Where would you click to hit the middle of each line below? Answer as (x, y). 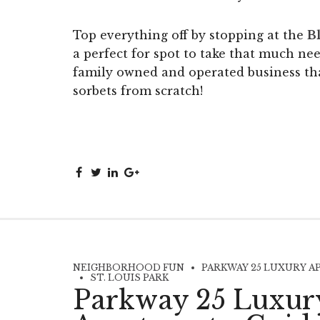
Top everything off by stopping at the (190, 35)
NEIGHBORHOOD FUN (129, 267)
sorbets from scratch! (138, 90)
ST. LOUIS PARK (129, 277)
